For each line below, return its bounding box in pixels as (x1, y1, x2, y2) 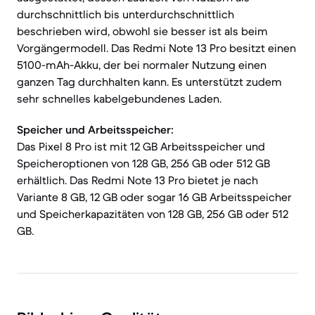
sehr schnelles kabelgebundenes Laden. (17, 91, 221, 105)
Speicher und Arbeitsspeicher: (17, 122, 174, 136)
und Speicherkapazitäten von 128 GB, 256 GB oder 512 (17, 207, 288, 221)
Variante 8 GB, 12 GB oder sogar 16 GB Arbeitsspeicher (17, 190, 292, 204)
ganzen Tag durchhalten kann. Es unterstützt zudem (17, 75, 282, 89)
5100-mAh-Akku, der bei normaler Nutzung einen (17, 58, 266, 72)
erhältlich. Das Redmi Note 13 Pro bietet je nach (17, 173, 258, 187)
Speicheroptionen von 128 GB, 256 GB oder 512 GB (17, 156, 270, 170)
